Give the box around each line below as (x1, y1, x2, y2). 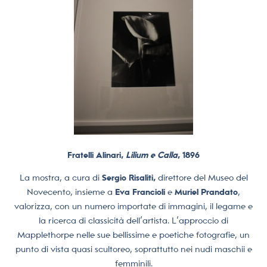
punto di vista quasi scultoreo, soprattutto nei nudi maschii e (15, 244, 252, 254)
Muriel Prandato (172, 187, 238, 197)
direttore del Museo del (155, 172, 248, 182)
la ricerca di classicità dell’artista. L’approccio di (39, 215, 228, 225)
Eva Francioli (115, 187, 167, 197)
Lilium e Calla (126, 150, 178, 160)
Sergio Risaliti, (101, 172, 156, 182)
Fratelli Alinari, (67, 150, 126, 160)
